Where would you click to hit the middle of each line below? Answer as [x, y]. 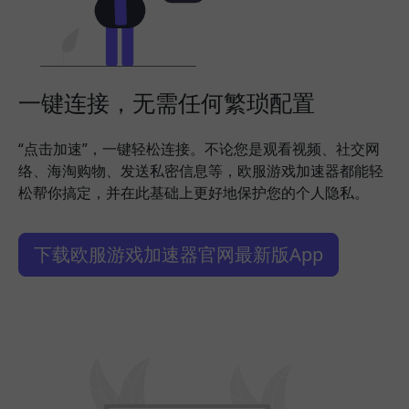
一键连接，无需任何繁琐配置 [167, 103]
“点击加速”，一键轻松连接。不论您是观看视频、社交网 [199, 149]
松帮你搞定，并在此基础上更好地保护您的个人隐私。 [194, 193]
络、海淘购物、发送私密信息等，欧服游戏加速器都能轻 [201, 171]
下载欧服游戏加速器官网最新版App [178, 255]
